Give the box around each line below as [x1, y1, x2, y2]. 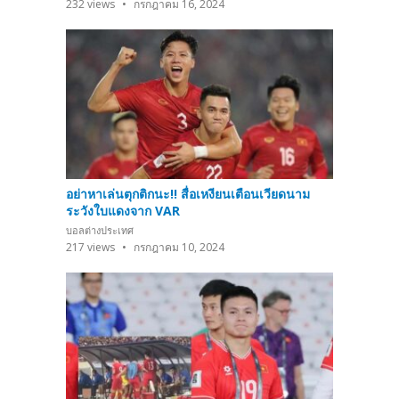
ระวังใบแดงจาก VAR [66, 202, 180, 220]
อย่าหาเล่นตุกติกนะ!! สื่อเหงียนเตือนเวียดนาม [66, 185, 310, 203]
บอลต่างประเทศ [66, 224, 134, 238]
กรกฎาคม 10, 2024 [131, 240, 224, 256]
